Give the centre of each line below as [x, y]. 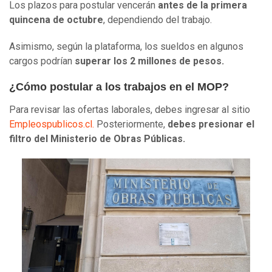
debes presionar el [211, 124]
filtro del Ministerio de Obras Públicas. [97, 139]
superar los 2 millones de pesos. [149, 61]
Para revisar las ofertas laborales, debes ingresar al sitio [130, 110]
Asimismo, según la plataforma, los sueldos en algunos [126, 47]
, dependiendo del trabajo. [158, 20]
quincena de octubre [56, 20]
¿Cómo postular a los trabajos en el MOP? [119, 87]
